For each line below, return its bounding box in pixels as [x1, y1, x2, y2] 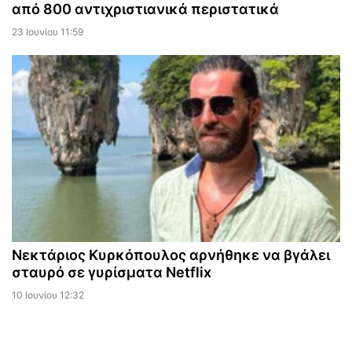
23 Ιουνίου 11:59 [12, 25, 83, 38]
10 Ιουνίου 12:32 [12, 288, 84, 301]
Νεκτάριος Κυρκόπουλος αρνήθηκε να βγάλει [12, 246, 330, 263]
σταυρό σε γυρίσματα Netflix [12, 263, 211, 280]
